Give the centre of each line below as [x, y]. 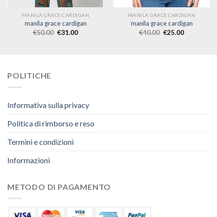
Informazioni [29, 160]
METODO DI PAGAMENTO [59, 186]
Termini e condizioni [40, 141]
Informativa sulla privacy [48, 105]
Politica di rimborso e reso [51, 123]
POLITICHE [30, 76]
